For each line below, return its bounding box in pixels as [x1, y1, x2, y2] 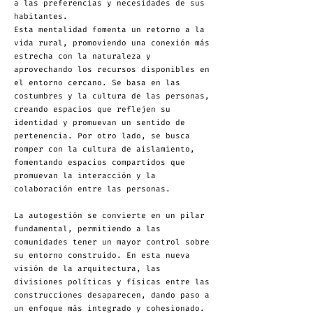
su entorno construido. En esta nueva [14, 250, 190, 261]
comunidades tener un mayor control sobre [14, 237, 210, 247]
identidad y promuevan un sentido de [14, 117, 185, 128]
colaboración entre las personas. [14, 184, 170, 194]
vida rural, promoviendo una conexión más [14, 38, 210, 48]
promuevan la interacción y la [14, 170, 156, 181]
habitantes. [14, 11, 68, 22]
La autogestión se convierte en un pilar [14, 210, 205, 221]
